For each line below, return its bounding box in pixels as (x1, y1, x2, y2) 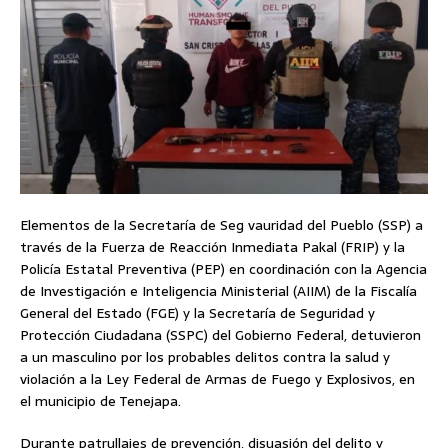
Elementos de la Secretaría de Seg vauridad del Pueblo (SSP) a (20, 214, 423, 237)
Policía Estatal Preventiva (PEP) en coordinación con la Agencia (20, 258, 427, 281)
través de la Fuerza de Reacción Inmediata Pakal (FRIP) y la (20, 236, 405, 259)
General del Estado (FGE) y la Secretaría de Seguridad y (20, 302, 375, 325)
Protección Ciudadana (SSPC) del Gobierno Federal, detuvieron (20, 324, 421, 347)
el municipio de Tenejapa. (20, 390, 181, 413)
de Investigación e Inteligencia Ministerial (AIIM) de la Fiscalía (20, 280, 417, 303)
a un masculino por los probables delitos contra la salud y (20, 346, 390, 369)
